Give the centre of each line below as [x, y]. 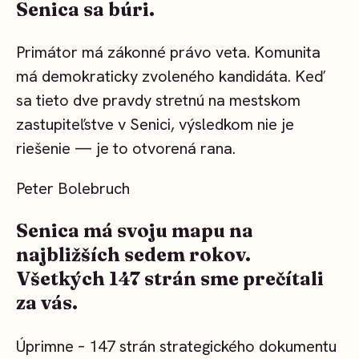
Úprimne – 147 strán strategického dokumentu [176, 346]
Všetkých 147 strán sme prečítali [170, 279]
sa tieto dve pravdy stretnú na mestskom [158, 101]
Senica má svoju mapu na [135, 231]
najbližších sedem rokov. [133, 255]
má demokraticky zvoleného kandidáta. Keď [171, 77]
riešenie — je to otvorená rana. [126, 149]
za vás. [47, 303]
